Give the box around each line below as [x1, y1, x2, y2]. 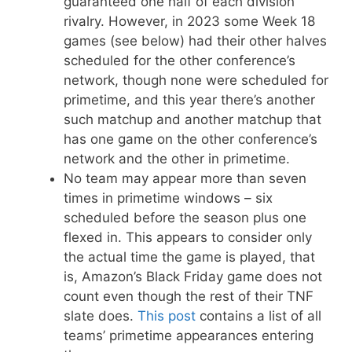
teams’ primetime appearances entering [64, 327, 313, 343]
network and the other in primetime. [64, 150, 290, 167]
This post [137, 307, 196, 324]
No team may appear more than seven [64, 170, 306, 186]
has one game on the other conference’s [64, 130, 317, 147]
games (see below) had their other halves [64, 32, 327, 49]
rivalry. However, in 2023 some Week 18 [64, 13, 315, 29]
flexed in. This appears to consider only [64, 229, 312, 245]
